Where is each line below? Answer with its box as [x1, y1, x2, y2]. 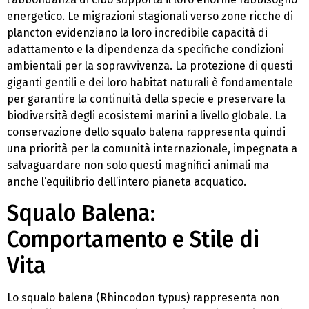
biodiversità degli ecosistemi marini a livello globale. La [7, 108, 286, 122]
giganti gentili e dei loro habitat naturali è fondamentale [7, 75, 293, 89]
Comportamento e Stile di [7, 226, 259, 253]
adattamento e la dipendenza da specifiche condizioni [7, 42, 284, 56]
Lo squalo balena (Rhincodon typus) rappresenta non [7, 291, 279, 305]
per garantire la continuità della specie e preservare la [7, 92, 286, 106]
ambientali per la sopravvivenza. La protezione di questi [7, 59, 292, 72]
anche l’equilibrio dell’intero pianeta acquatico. [7, 175, 246, 188]
